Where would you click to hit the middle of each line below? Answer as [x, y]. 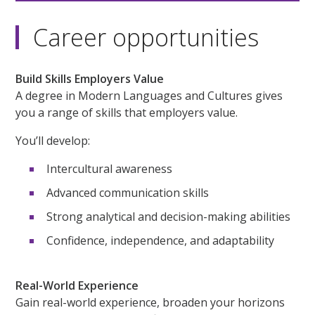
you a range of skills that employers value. [127, 113]
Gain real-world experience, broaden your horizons [150, 303]
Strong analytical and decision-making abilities [169, 217]
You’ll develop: [53, 141]
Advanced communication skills [128, 193]
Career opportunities [146, 38]
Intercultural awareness [110, 169]
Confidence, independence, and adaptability [161, 241]
